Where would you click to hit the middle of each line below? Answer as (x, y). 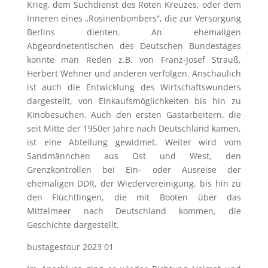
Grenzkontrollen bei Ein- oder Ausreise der (134, 169)
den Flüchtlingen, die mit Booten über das (134, 197)
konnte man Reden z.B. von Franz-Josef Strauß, (134, 59)
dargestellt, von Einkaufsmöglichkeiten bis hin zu (134, 100)
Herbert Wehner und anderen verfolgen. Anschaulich (134, 73)
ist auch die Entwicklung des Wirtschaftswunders (134, 87)
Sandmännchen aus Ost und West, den (134, 156)
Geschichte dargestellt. (73, 224)
